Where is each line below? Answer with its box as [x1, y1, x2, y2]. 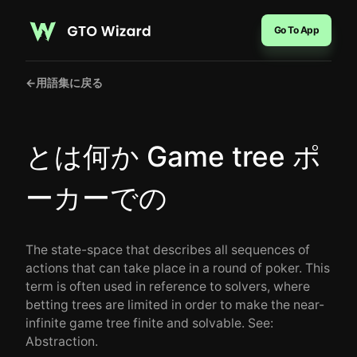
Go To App [273, 24, 319, 36]
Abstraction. [25, 334, 98, 349]
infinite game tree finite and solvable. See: [25, 316, 273, 331]
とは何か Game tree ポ [25, 139, 321, 173]
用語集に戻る [36, 76, 103, 89]
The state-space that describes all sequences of [25, 242, 310, 257]
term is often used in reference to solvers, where [25, 279, 310, 294]
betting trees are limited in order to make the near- [25, 297, 324, 312]
